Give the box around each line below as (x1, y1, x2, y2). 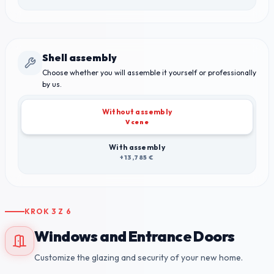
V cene (125, 118, 149, 127)
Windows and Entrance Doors (34, 227, 235, 245)
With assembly (109, 143, 165, 152)
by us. (42, 80, 62, 89)
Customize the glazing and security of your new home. (34, 252, 243, 263)
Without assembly (102, 106, 172, 116)
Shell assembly (42, 51, 117, 64)
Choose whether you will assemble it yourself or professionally (42, 68, 256, 77)
